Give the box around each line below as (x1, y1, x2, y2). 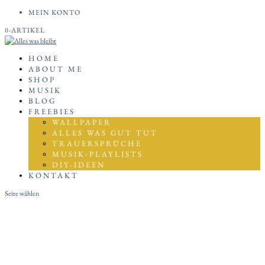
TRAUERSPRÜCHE (52, 138, 142, 148)
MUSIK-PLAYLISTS (52, 149, 143, 159)
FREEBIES (28, 106, 75, 117)
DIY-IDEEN (52, 160, 105, 170)
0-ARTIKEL (5, 25, 45, 35)
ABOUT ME (28, 64, 83, 74)
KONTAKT (28, 170, 79, 180)
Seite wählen (5, 189, 39, 198)
